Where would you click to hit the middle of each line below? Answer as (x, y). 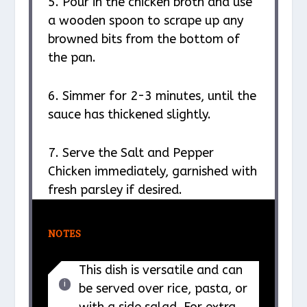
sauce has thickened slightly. (129, 114)
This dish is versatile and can (160, 270)
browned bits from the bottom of (144, 39)
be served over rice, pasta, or (163, 288)
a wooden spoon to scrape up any (145, 21)
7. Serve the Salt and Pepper (131, 152)
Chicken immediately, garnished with (152, 171)
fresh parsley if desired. (115, 189)
